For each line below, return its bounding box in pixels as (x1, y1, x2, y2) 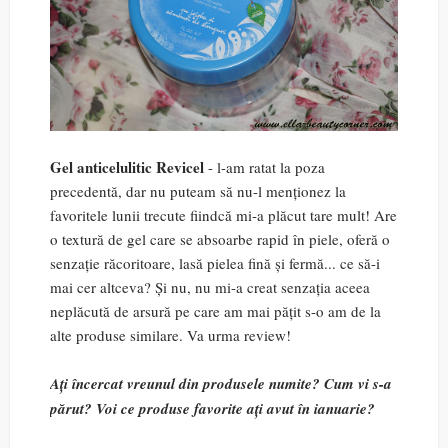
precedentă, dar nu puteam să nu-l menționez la (50, 181, 346, 202)
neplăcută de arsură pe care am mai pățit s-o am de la (50, 301, 381, 322)
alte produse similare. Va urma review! (50, 325, 291, 346)
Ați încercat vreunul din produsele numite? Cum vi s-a (50, 373, 392, 395)
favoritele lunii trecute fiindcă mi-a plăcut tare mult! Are (50, 205, 397, 226)
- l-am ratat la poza (204, 157, 325, 178)
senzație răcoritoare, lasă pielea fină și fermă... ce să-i (50, 253, 380, 274)
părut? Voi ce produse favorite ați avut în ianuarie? (50, 398, 375, 420)
